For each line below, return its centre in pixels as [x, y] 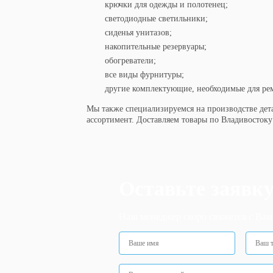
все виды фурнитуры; [144, 75]
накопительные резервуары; [156, 47]
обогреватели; [130, 61]
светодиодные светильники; [156, 19]
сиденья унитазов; [138, 33]
